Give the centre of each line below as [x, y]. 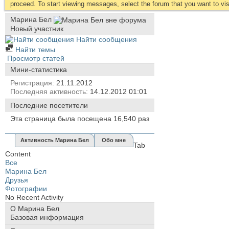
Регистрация [31, 83]
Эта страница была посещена [62, 118]
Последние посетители [49, 105]
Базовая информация [47, 217]
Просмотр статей [35, 58]
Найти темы [34, 49]
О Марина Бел [35, 208]
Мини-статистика [39, 69]
